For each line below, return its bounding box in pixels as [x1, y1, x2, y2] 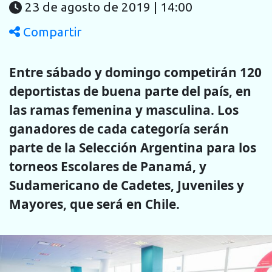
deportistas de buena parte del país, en [9, 82, 251, 100]
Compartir [20, 25, 81, 39]
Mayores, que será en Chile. [9, 195, 180, 212]
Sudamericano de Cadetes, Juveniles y [9, 176, 244, 194]
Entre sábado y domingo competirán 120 [9, 63, 262, 81]
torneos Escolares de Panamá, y [9, 157, 206, 175]
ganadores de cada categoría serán [9, 120, 229, 137]
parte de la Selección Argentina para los [9, 138, 256, 156]
